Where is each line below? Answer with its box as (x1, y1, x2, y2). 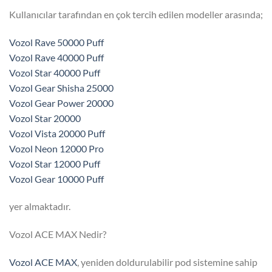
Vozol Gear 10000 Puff (9, 172, 104, 185)
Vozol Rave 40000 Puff (9, 51, 104, 63)
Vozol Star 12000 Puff (9, 157, 100, 169)
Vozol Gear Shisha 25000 (9, 81, 114, 93)
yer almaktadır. (9, 200, 70, 212)
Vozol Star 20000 (9, 112, 81, 124)
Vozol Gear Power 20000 (9, 97, 114, 109)
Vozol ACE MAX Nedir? (9, 228, 106, 240)
